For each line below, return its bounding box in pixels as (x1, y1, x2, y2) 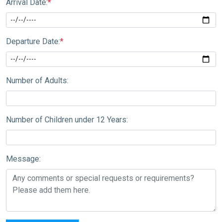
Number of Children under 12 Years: (6, 114, 128, 124)
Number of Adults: (6, 75, 68, 85)
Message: (6, 154, 41, 164)
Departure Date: (6, 36, 60, 46)
